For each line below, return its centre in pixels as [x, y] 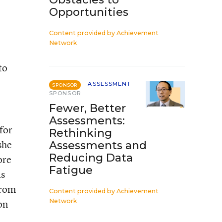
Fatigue [71, 170]
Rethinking [81, 133]
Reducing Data [91, 158]
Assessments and [98, 145]
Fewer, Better [87, 108]
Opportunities [89, 12]
